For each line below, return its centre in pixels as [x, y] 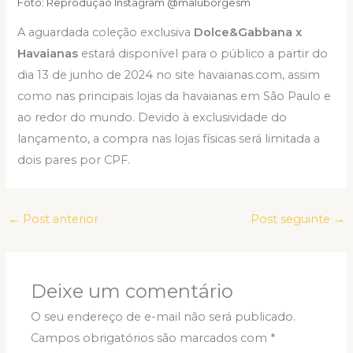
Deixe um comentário [132, 291]
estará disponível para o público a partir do [203, 53]
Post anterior [59, 219]
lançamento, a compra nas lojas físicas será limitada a [169, 138]
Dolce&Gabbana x [248, 32]
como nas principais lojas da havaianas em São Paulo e [175, 96]
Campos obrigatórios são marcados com [151, 338]
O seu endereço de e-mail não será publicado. [163, 316]
